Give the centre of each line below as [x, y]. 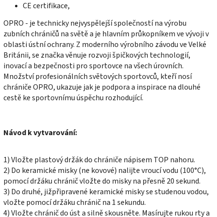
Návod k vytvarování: [40, 132]
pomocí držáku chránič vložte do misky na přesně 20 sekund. [102, 181]
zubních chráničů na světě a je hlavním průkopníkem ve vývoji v [106, 34]
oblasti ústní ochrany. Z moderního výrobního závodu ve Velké [105, 44]
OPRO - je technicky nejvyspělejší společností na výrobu [95, 23]
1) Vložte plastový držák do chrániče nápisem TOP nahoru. [99, 160]
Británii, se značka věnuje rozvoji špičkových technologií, [97, 55]
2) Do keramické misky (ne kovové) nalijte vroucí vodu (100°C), [105, 170]
